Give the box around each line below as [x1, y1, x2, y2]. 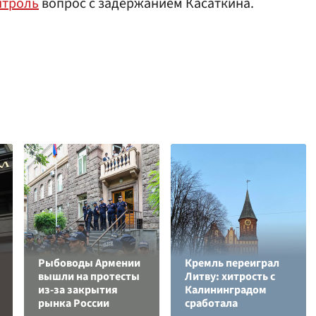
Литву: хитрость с [185, 269, 275, 284]
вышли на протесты [38, 269, 140, 284]
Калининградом [185, 282, 267, 298]
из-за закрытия [38, 282, 118, 298]
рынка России [38, 296, 109, 311]
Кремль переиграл [185, 255, 279, 271]
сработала [185, 296, 238, 311]
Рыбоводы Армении [38, 255, 140, 271]
